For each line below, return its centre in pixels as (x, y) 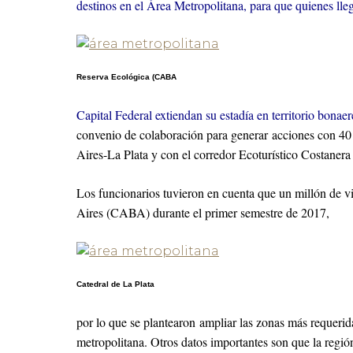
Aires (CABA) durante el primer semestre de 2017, (203, 212)
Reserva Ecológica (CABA (126, 77)
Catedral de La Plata (115, 284)
